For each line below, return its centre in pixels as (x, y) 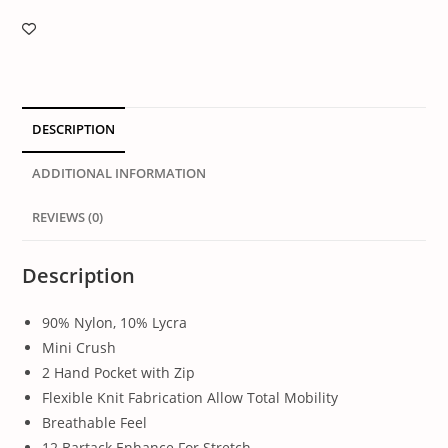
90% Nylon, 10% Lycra (115, 323)
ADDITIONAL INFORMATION (119, 174)
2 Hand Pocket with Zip (119, 373)
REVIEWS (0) (68, 218)
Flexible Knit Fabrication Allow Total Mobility (190, 398)
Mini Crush (79, 348)
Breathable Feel (95, 423)
